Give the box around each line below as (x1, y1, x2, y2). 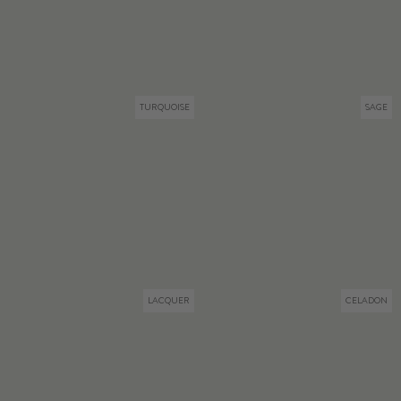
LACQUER (147, 294, 190, 308)
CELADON (346, 294, 388, 308)
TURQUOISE (139, 100, 190, 114)
